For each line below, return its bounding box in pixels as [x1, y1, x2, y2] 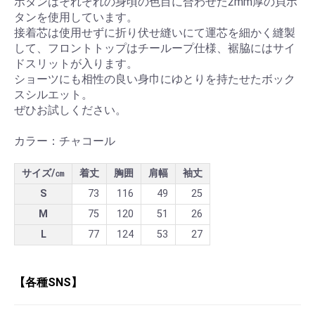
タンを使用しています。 [14, 10, 138, 24]
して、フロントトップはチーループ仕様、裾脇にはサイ [14, 41, 295, 55]
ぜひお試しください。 [14, 103, 127, 117]
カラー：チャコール [14, 134, 115, 148]
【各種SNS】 [14, 275, 82, 289]
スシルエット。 [14, 87, 93, 101]
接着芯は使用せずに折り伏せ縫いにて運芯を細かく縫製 [14, 25, 295, 39]
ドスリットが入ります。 [14, 56, 138, 70]
